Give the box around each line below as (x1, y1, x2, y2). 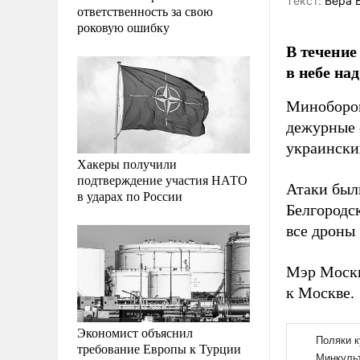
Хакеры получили (77, 154, 177, 172)
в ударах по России (77, 186, 182, 204)
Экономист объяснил (77, 323, 193, 341)
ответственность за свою (77, 2, 213, 19)
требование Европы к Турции (77, 339, 241, 357)
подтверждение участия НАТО (77, 170, 247, 188)
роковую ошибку (77, 18, 170, 35)
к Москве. (286, 284, 354, 301)
